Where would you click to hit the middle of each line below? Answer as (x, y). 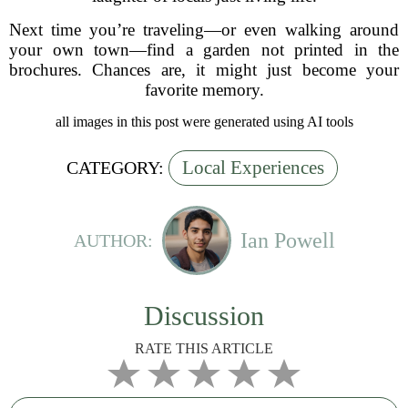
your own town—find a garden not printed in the (204, 50)
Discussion (204, 316)
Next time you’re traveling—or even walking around (204, 30)
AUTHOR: (113, 240)
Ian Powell (287, 240)
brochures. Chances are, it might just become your (204, 70)
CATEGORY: (115, 168)
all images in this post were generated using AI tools (204, 122)
